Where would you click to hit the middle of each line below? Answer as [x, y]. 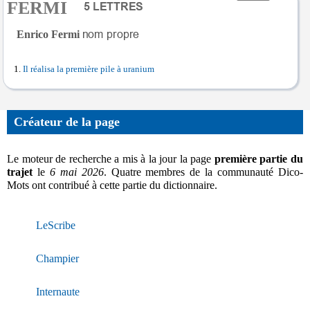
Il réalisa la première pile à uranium [89, 69]
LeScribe [56, 225]
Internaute [58, 292]
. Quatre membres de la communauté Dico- [203, 172]
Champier [57, 258]
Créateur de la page [67, 122]
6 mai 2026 [76, 172]
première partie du [259, 159]
